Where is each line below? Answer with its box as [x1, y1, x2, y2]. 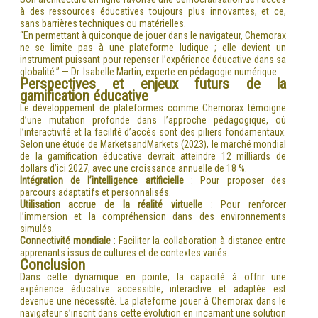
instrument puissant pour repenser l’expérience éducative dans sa [19, 53, 287, 65]
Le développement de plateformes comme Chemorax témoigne [19, 102, 287, 114]
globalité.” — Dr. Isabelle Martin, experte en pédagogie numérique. [19, 65, 279, 77]
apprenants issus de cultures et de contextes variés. [19, 246, 229, 258]
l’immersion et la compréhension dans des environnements [19, 210, 287, 222]
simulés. [19, 222, 54, 234]
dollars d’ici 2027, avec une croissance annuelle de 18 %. [19, 162, 247, 174]
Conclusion [19, 256, 85, 273]
